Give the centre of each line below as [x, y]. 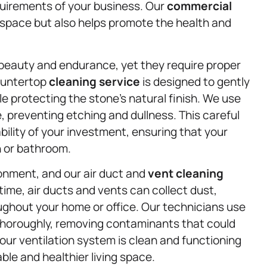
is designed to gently [195, 81]
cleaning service [94, 81]
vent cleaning [186, 174]
